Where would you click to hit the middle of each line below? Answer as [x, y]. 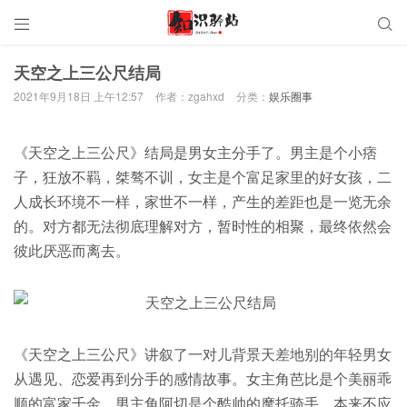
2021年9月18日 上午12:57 [79, 96]
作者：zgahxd [190, 96]
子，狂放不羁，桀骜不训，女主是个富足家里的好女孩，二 [203, 177]
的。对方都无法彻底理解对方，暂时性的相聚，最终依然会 [203, 226]
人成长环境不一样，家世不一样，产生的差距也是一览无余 [203, 201]
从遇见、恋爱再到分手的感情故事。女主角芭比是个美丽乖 [203, 378]
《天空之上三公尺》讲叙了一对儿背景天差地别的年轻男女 [203, 354]
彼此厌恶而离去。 [72, 250]
